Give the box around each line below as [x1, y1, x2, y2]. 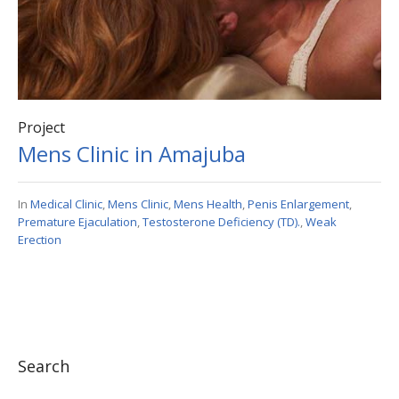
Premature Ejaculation [18, 213, 137, 230]
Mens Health [174, 195, 242, 212]
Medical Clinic [30, 195, 102, 212]
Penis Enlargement [248, 195, 349, 212]
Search [18, 354, 69, 377]
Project [18, 117, 65, 137]
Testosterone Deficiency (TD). [142, 213, 300, 230]
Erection [18, 231, 61, 248]
